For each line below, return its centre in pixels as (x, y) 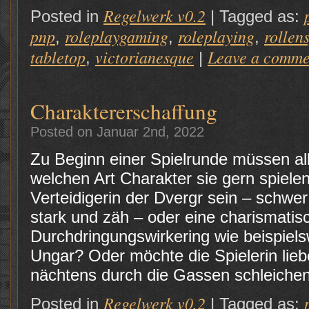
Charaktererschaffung (124, 111)
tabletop (58, 57)
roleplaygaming (117, 36)
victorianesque (144, 57)
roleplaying (216, 36)
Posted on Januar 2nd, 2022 (117, 131)
